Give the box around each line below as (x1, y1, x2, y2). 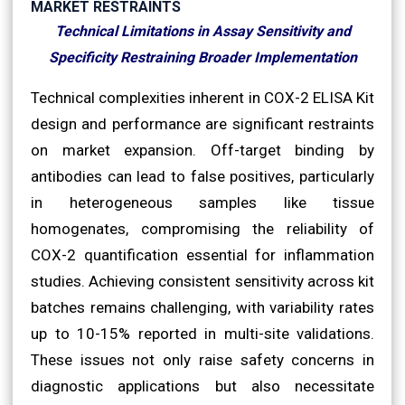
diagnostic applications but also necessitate (31, 376, 374, 395)
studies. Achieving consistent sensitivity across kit (31, 271, 374, 290)
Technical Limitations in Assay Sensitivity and (54, 22, 351, 40)
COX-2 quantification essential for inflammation (31, 245, 374, 264)
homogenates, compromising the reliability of (31, 219, 374, 238)
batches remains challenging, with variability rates (31, 297, 374, 316)
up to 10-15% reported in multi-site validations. (31, 324, 374, 343)
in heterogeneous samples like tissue (31, 193, 374, 212)
